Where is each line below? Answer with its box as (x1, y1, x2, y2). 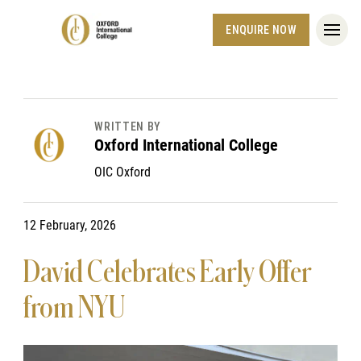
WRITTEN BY (94, 120, 162, 133)
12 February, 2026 (23, 218, 117, 233)
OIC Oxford (94, 164, 151, 180)
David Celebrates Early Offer (23, 258, 312, 287)
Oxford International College (94, 135, 279, 155)
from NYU (23, 293, 125, 322)
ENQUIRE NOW (226, 23, 297, 36)
